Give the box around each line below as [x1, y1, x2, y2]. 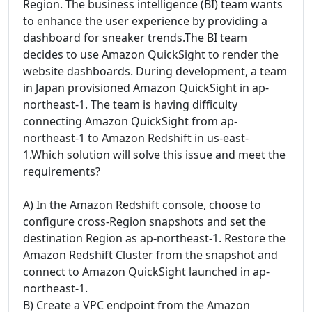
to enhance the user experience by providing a [23, 13, 267, 29]
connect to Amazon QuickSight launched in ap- [23, 264, 270, 279]
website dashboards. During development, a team [23, 63, 287, 79]
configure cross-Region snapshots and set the [23, 214, 266, 229]
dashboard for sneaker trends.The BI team [23, 30, 247, 45]
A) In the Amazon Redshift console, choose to [23, 197, 261, 212]
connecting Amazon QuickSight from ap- [23, 114, 237, 129]
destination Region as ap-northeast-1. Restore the [23, 231, 286, 246]
